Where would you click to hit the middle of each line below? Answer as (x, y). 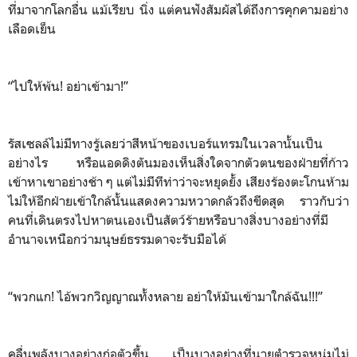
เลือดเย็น (32, 28)
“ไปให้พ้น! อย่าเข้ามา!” (70, 86)
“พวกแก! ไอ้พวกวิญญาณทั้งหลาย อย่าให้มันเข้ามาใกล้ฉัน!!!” (167, 296)
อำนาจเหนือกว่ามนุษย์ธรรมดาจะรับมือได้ (119, 239)
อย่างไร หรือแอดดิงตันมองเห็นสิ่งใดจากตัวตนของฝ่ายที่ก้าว (178, 162)
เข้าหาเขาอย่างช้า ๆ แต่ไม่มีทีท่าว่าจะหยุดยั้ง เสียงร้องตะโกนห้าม (178, 181)
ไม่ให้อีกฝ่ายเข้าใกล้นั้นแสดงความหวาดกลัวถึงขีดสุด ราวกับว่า (178, 200)
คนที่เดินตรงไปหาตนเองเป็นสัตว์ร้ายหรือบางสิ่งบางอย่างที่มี (168, 220)
